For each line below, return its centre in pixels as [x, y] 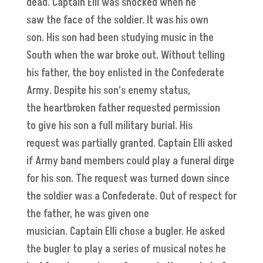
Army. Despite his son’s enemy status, [108, 91]
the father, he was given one [87, 214]
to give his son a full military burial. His [109, 126]
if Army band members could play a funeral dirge [130, 161]
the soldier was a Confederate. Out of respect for [131, 197]
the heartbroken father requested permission [123, 109]
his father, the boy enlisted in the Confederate [125, 73]
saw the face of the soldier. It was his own [117, 21]
